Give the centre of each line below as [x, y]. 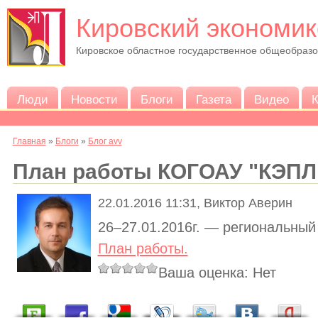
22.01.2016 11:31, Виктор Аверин [195, 203]
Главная [29, 142]
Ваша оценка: [205, 273]
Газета [213, 99]
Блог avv [105, 142]
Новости [94, 99]
